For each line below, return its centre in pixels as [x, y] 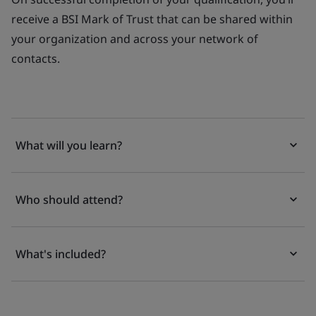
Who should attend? [69, 200]
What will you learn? [69, 145]
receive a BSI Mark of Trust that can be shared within [152, 19]
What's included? [61, 254]
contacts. [36, 59]
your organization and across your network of [135, 39]
